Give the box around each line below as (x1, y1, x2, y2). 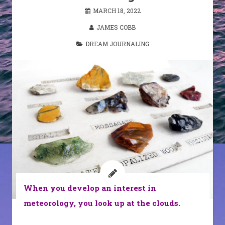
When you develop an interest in (23, 182, 156, 193)
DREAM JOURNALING (85, 40, 149, 48)
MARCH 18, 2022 (92, 7, 141, 15)
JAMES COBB (96, 23, 136, 31)
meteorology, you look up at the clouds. (23, 197, 180, 208)
